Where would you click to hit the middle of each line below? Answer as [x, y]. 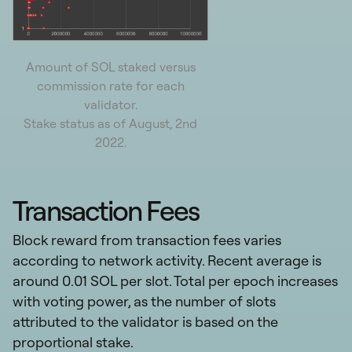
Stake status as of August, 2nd [110, 123]
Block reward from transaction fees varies [147, 240]
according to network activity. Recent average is [167, 260]
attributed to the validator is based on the [145, 321]
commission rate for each [110, 85]
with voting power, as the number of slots [144, 301]
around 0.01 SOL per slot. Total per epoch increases [175, 280]
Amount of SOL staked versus [110, 66]
